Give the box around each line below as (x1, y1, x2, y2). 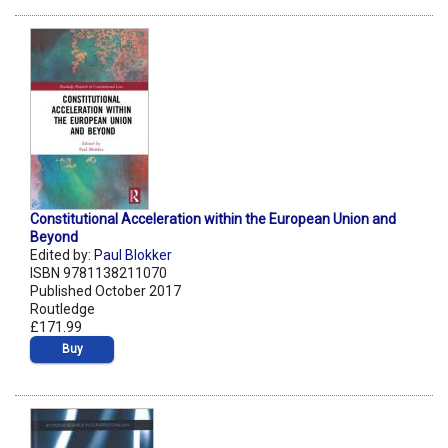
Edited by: (30, 247, 94, 264)
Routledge (30, 301, 95, 318)
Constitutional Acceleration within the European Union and (30, 211, 396, 228)
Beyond (30, 229, 78, 246)
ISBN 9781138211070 (30, 265, 167, 282)
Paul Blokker (94, 247, 172, 264)
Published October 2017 (30, 283, 181, 300)
